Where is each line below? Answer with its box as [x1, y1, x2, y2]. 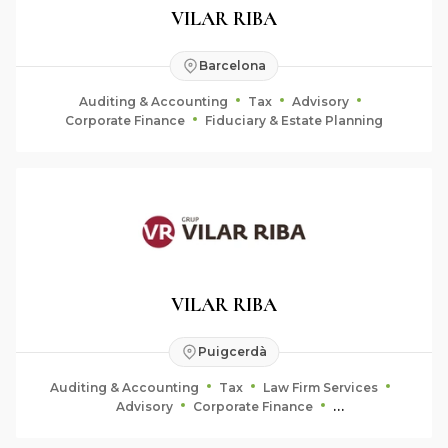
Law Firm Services [263, 379, 378, 395]
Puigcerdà [197, 344, 267, 359]
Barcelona [198, 58, 266, 73]
